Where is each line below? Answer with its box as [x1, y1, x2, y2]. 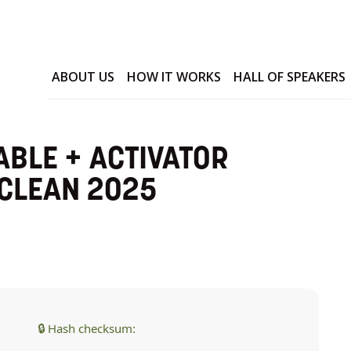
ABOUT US [52, 68, 115, 86]
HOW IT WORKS [127, 68, 222, 86]
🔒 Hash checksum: [38, 320, 136, 337]
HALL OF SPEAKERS [233, 68, 346, 86]
